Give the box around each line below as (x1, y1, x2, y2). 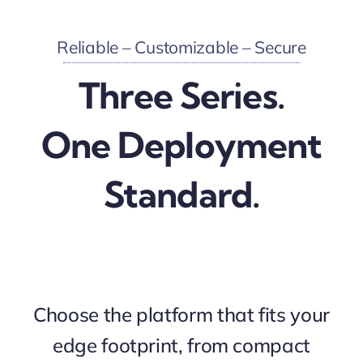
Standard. (103, 172, 260, 216)
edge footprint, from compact (53, 333, 310, 358)
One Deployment (41, 122, 322, 167)
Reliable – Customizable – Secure (57, 36, 306, 58)
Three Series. (79, 73, 284, 117)
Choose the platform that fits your (33, 302, 330, 327)
